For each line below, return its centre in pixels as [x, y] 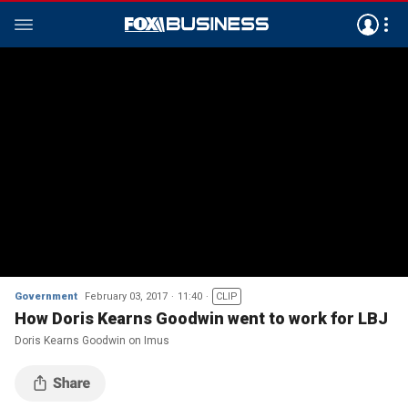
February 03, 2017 [126, 296]
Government [46, 296]
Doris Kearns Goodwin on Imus [92, 341]
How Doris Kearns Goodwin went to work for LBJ [201, 318]
